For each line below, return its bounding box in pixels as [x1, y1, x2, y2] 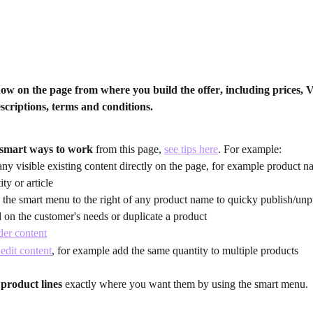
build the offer [153, 84, 220, 96]
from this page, [93, 143, 164, 155]
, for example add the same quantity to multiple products [52, 244, 298, 256]
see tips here [164, 143, 218, 155]
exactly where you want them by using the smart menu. [62, 277, 308, 290]
